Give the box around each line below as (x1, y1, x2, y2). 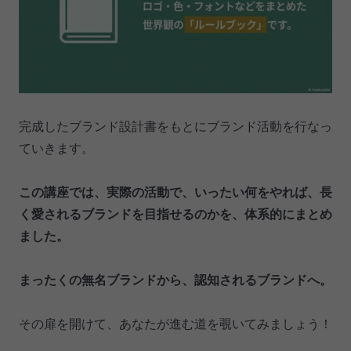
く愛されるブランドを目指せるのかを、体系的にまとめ (19, 204, 332, 223)
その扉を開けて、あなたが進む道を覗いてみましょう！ (19, 313, 332, 332)
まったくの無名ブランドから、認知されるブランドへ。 (19, 270, 332, 288)
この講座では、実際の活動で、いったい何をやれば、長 (19, 182, 332, 201)
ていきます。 (19, 138, 94, 157)
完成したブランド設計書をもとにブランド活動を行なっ (19, 116, 332, 135)
